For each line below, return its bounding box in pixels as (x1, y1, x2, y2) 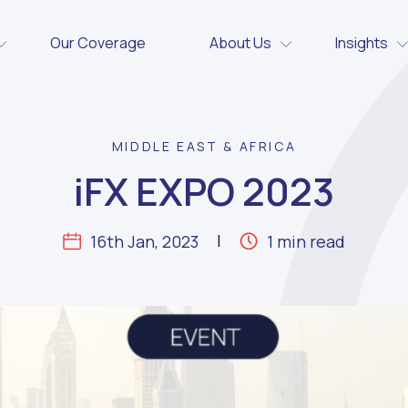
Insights (334, 33, 388, 53)
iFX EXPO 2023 (74, 165, 334, 218)
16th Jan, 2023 (89, 230, 199, 252)
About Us (209, 33, 271, 53)
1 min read (266, 230, 345, 252)
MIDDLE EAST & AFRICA (111, 138, 297, 155)
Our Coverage (49, 33, 146, 53)
